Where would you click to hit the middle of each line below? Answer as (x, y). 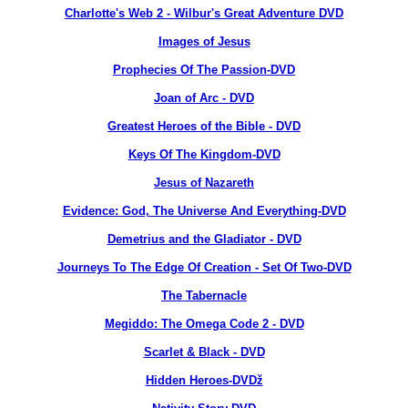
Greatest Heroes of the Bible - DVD (204, 126)
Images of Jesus (204, 41)
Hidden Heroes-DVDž (204, 380)
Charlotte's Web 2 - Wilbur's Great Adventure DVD (204, 13)
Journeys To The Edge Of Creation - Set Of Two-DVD (204, 267)
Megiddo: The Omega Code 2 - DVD (204, 324)
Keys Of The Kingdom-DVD (204, 154)
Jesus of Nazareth (204, 183)
